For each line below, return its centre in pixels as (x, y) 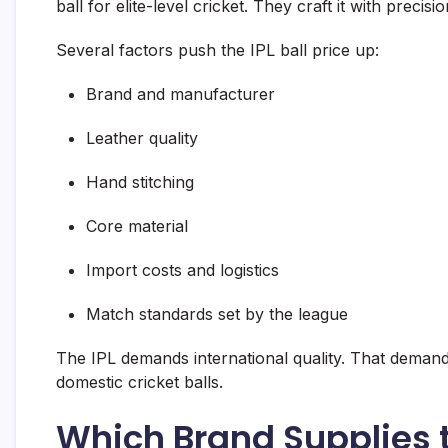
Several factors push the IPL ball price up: (217, 50)
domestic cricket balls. (139, 382)
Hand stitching (140, 182)
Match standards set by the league (217, 314)
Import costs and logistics (182, 270)
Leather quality (142, 138)
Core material (137, 226)
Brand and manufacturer (180, 94)
